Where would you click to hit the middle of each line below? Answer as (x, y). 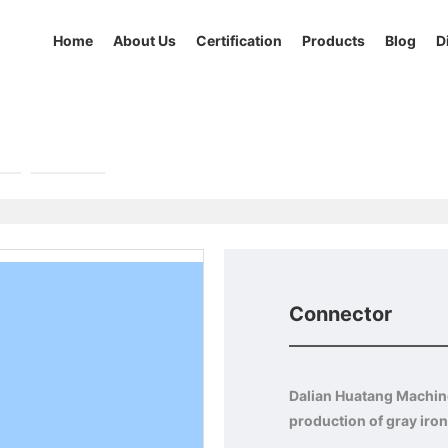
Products (334, 40)
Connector (340, 314)
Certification (239, 40)
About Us (145, 40)
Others (68, 156)
